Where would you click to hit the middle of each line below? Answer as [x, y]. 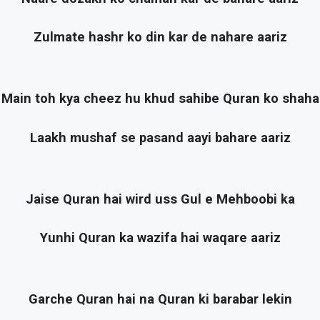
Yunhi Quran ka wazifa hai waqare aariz [160, 237]
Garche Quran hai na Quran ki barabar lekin [160, 300]
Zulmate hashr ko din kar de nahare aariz [160, 37]
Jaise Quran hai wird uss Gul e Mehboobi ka [160, 199]
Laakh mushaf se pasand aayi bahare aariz [160, 137]
